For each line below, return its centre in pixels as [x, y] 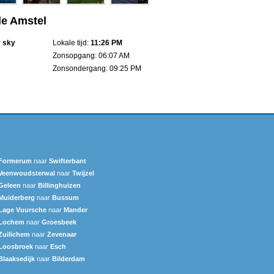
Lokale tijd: [72, 43]
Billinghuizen [59, 185]
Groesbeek [59, 222]
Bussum [65, 197]
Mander [76, 209]
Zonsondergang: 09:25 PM [97, 68]
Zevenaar [62, 234]
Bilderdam [68, 258]
